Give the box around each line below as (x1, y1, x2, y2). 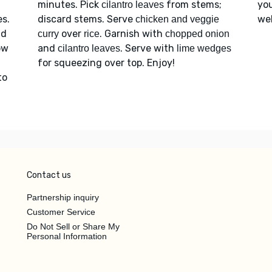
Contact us (27, 170, 71, 181)
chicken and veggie (135, 14, 219, 25)
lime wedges (176, 43, 231, 54)
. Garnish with (99, 28, 165, 40)
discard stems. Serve (37, 13, 135, 25)
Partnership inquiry (27, 192, 99, 203)
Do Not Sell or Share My (27, 222, 120, 232)
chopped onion (165, 29, 229, 39)
